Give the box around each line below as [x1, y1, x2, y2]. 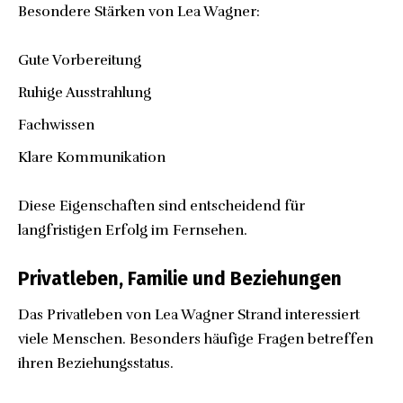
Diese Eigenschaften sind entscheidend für [18, 197, 305, 216]
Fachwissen [18, 116, 94, 135]
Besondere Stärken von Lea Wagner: [18, 3, 260, 22]
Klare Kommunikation [18, 148, 166, 167]
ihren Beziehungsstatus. [18, 354, 174, 372]
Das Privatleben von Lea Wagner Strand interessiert [18, 305, 360, 324]
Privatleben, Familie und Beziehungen [18, 267, 342, 291]
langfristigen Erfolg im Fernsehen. [18, 221, 247, 240]
